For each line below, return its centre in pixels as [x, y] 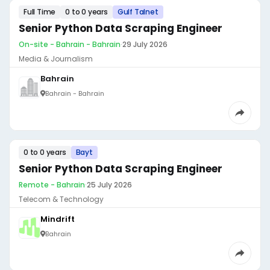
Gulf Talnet [138, 12]
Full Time [40, 12]
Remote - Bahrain [52, 185]
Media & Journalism [56, 59]
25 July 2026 [109, 185]
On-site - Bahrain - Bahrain [70, 44]
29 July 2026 [145, 44]
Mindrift [58, 219]
